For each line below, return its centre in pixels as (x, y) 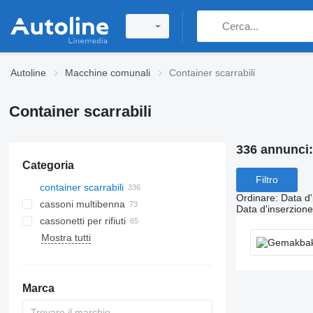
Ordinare (255, 197)
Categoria (48, 165)
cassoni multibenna (82, 204)
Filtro (267, 180)
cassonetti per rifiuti (82, 221)
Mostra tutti (66, 238)
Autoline (28, 73)
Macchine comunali (108, 73)
